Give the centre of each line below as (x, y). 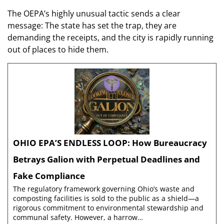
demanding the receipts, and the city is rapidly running (110, 38)
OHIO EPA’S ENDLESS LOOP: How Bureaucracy (110, 143)
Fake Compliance (49, 176)
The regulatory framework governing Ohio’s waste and (104, 189)
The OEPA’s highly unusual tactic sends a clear (94, 14)
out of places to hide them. (58, 50)
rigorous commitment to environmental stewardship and (108, 208)
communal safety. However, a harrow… (78, 217)
